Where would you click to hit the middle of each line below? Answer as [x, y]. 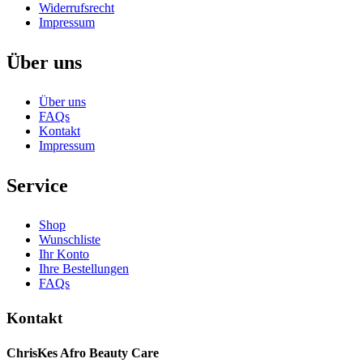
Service [37, 185]
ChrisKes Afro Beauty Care [83, 353]
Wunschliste [70, 239]
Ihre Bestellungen [84, 268]
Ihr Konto [64, 254]
